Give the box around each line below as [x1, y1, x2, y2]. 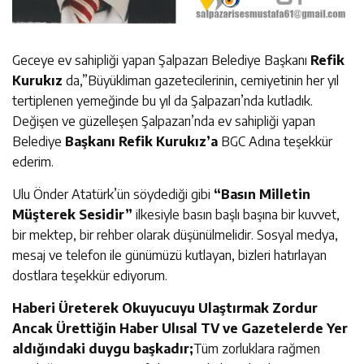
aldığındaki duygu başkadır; [12, 340, 193, 357]
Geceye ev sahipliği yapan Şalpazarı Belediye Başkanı [12, 51, 310, 68]
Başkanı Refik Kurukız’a [65, 132, 221, 149]
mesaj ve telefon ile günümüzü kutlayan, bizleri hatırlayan [12, 246, 327, 263]
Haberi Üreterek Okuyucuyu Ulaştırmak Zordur [12, 299, 318, 316]
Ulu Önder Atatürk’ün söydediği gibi [12, 185, 214, 202]
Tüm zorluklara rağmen [193, 340, 320, 357]
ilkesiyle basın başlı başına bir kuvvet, [132, 206, 340, 223]
